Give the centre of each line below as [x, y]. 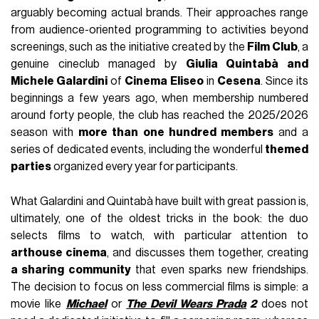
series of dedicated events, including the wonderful [138, 150]
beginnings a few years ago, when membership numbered [159, 99]
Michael [86, 304]
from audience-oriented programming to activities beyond [159, 30]
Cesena [239, 82]
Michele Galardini [59, 82]
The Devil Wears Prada [187, 304]
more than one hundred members [176, 133]
